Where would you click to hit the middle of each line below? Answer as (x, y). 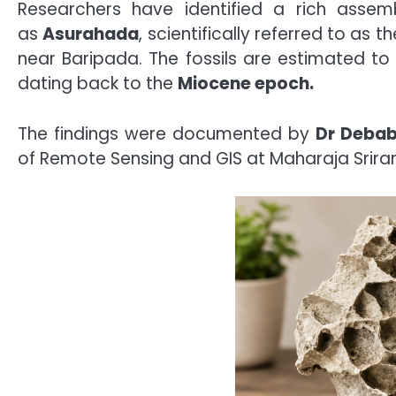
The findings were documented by (167, 133)
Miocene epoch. (246, 84)
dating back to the (98, 84)
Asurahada (91, 34)
